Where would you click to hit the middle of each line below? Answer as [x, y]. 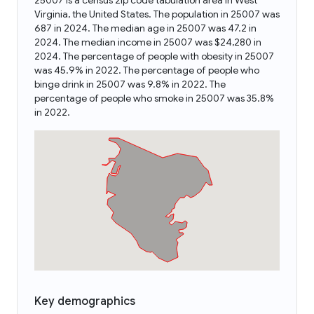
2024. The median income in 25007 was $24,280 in [148, 42]
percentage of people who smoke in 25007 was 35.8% [154, 98]
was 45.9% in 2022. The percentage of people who [147, 70]
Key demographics [85, 301]
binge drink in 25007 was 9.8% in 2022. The [130, 84]
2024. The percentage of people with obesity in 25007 [154, 56]
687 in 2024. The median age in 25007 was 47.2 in [145, 28]
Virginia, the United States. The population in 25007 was [157, 14]
